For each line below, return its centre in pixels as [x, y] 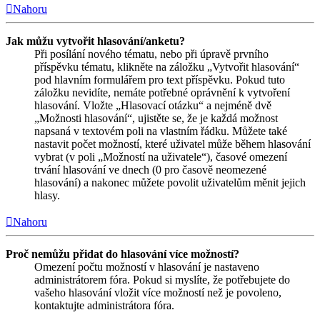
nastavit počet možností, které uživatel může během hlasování [172, 144]
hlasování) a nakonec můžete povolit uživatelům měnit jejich [170, 183]
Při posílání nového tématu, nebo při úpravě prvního [151, 54]
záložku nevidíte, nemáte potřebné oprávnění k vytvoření [162, 93]
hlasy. [47, 196]
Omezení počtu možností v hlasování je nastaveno [147, 267]
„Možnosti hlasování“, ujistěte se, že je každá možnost [156, 119]
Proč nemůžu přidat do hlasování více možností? [122, 254]
